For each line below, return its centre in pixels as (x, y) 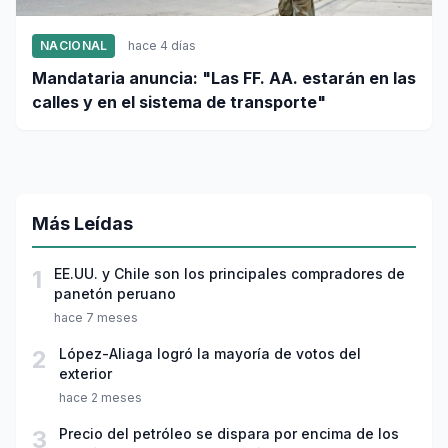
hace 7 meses (96, 318)
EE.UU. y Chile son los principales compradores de (229, 274)
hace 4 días (162, 46)
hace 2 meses (100, 398)
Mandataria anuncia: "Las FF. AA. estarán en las (224, 78)
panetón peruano (115, 294)
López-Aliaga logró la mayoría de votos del (210, 354)
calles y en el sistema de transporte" (179, 102)
